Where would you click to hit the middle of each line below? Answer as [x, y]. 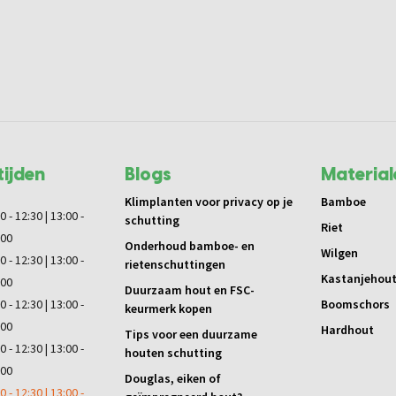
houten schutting [173, 354]
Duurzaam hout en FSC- [190, 291]
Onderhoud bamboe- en [190, 247]
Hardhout [347, 331]
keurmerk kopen [168, 309]
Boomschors [355, 305]
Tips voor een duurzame [191, 335]
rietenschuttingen [175, 265]
